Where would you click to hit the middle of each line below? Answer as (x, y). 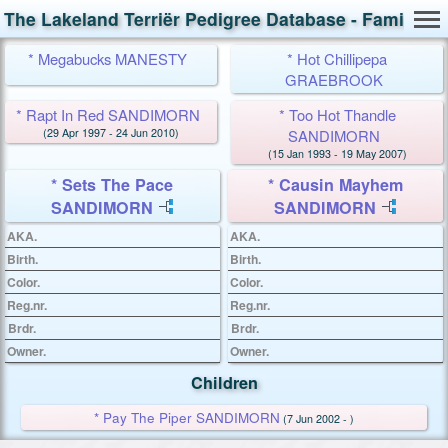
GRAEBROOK (334, 79)
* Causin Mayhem (336, 184)
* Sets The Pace (112, 184)
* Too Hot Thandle (337, 115)
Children (224, 382)
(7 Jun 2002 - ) (318, 418)
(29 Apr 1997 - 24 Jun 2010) (110, 133)
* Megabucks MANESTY (108, 58)
